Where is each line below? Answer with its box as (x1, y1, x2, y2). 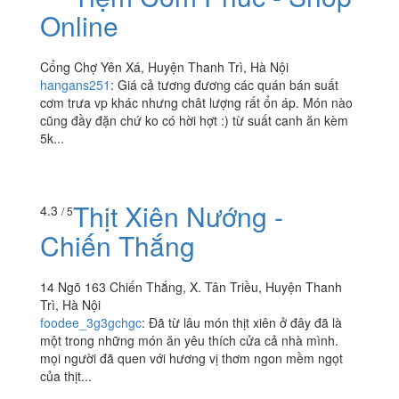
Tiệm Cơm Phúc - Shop (73, 58, 352, 97)
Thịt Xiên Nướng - (73, 352, 283, 391)
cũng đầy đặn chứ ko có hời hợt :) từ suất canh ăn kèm (40, 192, 348, 211)
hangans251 (40, 157, 110, 175)
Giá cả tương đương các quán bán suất (118, 157, 338, 175)
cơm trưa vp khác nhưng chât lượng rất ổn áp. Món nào (40, 175, 353, 193)
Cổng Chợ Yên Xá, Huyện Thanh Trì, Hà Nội (40, 139, 289, 158)
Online (40, 87, 118, 126)
